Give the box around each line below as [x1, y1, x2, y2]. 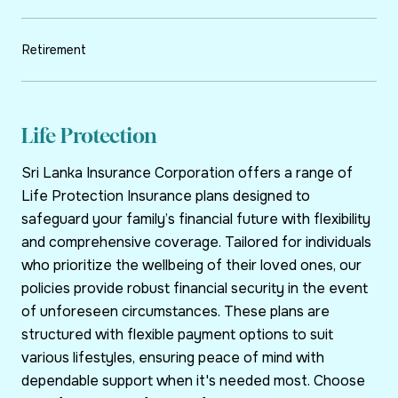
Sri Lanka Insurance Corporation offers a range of [21, 163, 353, 183]
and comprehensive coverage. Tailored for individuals [21, 233, 371, 252]
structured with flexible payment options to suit [21, 325, 333, 345]
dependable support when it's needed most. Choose [21, 371, 365, 391]
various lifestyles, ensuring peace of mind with [21, 348, 324, 368]
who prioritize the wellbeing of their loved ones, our [21, 256, 362, 275]
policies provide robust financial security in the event [21, 279, 368, 298]
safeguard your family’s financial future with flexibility [21, 210, 370, 229]
